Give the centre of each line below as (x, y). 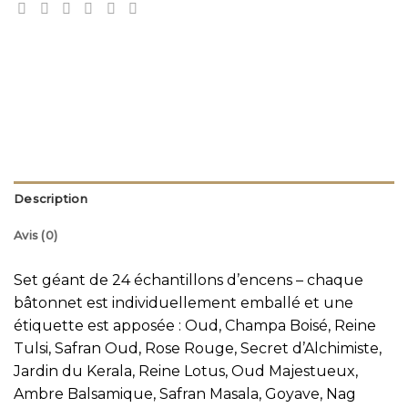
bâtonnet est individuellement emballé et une (184, 303)
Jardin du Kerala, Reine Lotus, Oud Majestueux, (186, 372)
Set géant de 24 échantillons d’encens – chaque (189, 280)
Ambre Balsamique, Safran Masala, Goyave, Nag (185, 394)
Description (51, 199)
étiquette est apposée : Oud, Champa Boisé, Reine (195, 326)
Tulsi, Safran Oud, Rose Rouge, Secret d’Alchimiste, (198, 349)
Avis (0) (36, 236)
